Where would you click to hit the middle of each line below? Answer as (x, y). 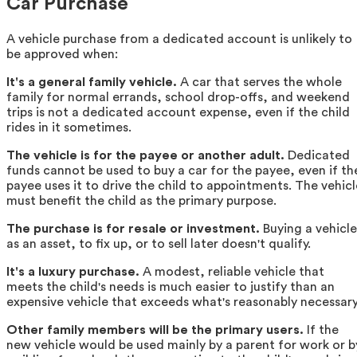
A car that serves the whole (259, 82)
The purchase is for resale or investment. (133, 229)
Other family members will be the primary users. (155, 330)
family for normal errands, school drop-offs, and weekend (178, 98)
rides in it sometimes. (69, 128)
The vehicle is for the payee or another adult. (145, 156)
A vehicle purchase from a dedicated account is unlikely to (179, 39)
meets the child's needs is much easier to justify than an (171, 287)
